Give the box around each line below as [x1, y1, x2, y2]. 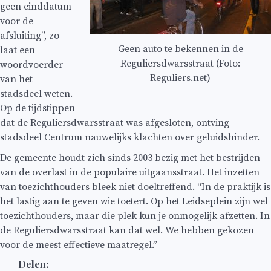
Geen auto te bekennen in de [117, 43, 243, 56]
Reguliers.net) [150, 72, 211, 85]
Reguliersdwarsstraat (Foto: [120, 57, 240, 70]
